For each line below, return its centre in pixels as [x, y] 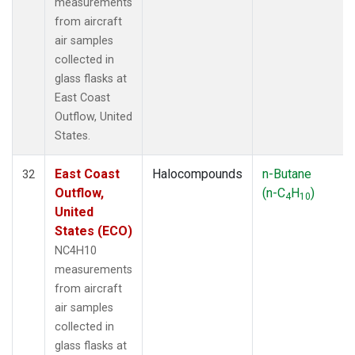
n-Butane [287, 174]
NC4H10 [76, 250]
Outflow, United [94, 116]
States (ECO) [94, 231]
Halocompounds [197, 174]
